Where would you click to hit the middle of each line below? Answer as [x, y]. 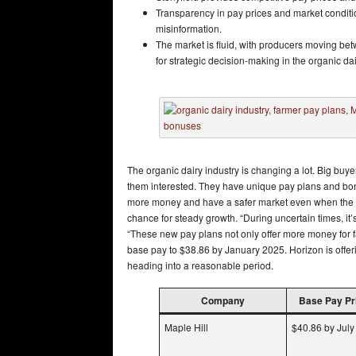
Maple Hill [186, 327]
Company [223, 300]
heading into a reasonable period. [200, 265]
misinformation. [189, 28]
